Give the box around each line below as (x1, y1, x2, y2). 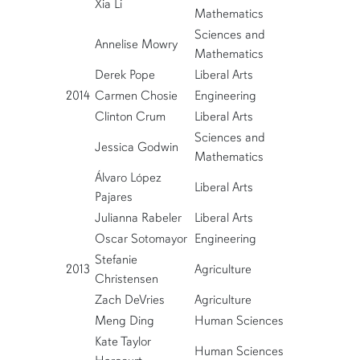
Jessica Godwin (94, 139, 178, 156)
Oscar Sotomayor (94, 231, 187, 247)
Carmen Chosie (94, 88, 178, 104)
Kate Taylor (94, 333, 151, 350)
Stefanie (94, 252, 137, 268)
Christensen (94, 271, 158, 288)
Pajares (94, 189, 133, 206)
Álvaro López (94, 170, 162, 186)
